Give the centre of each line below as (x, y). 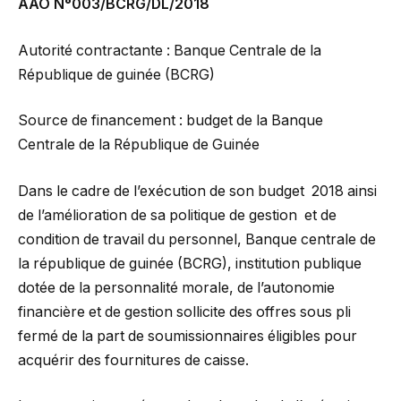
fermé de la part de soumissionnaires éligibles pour (188, 336)
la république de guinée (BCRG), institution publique (190, 263)
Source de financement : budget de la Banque (171, 121)
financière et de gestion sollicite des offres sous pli (184, 311)
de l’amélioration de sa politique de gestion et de (177, 215)
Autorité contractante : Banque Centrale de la (170, 50)
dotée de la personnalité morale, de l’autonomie (176, 287)
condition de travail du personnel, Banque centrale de (197, 239)
